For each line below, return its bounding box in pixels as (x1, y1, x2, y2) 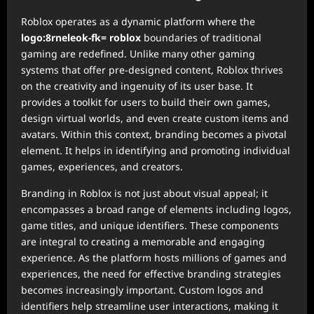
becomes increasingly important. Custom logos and (21, 283, 264, 296)
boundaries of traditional (141, 31, 261, 44)
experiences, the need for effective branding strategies (21, 267, 281, 280)
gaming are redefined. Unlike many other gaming (21, 47, 255, 60)
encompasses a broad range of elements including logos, (21, 203, 292, 216)
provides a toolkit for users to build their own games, (21, 95, 271, 109)
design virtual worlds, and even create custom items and (21, 111, 289, 125)
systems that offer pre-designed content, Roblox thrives (21, 63, 283, 76)
